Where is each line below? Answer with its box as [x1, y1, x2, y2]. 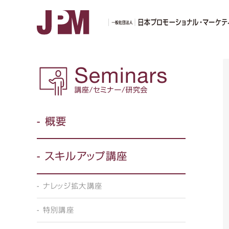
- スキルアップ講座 [37, 151, 128, 162]
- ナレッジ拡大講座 [37, 182, 103, 190]
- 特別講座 [37, 207, 75, 214]
